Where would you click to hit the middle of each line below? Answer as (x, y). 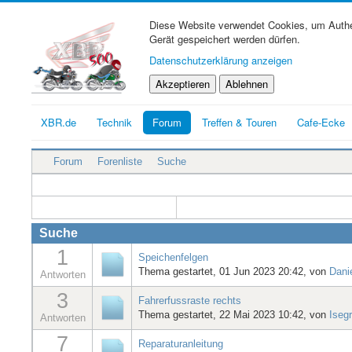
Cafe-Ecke (321, 122)
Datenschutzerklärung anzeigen (221, 60)
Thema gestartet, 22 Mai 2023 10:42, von (234, 314)
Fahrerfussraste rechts (190, 300)
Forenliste (120, 161)
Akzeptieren (183, 84)
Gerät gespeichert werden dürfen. (225, 39)
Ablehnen (247, 84)
